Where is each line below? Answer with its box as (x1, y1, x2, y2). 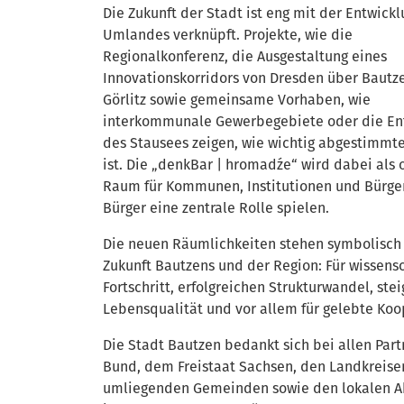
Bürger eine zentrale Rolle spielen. (103, 199, 329, 216)
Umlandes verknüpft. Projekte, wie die (103, 26, 353, 43)
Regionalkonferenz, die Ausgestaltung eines (103, 48, 387, 65)
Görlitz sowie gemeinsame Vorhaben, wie (103, 91, 371, 108)
